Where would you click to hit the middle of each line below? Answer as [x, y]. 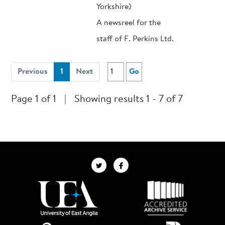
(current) [79, 72]
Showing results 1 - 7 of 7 [129, 100]
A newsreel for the [129, 23]
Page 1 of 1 [34, 100]
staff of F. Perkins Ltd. [135, 39]
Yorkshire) [114, 7]
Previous [33, 72]
